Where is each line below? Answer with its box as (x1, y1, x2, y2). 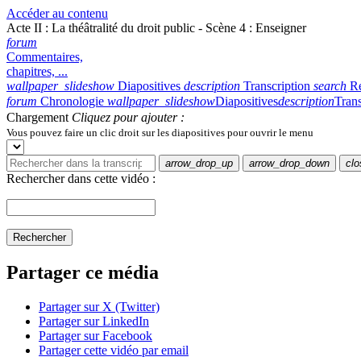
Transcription (243, 79, 310, 93)
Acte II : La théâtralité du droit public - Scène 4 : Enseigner (6, 21, 306, 35)
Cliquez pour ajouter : (72, 110, 185, 124)
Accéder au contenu (6, 6, 108, 20)
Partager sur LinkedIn (39, 313, 149, 328)
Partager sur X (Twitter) (39, 299, 160, 313)
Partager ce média (6, 261, 159, 283)
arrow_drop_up (165, 157, 233, 169)
